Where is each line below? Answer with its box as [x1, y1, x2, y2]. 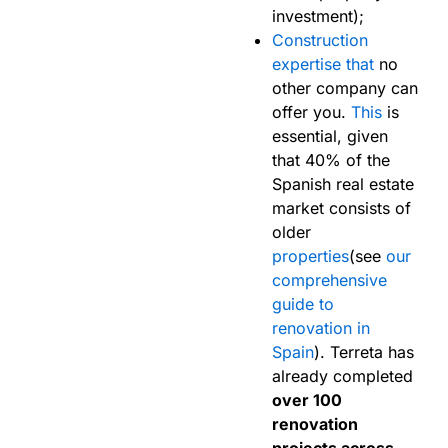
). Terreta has [314, 341, 414, 362]
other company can [272, 77, 418, 98]
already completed [272, 365, 413, 386]
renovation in [272, 317, 370, 338]
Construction [272, 29, 368, 50]
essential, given [272, 125, 388, 146]
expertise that [272, 53, 374, 74]
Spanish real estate [272, 173, 414, 194]
